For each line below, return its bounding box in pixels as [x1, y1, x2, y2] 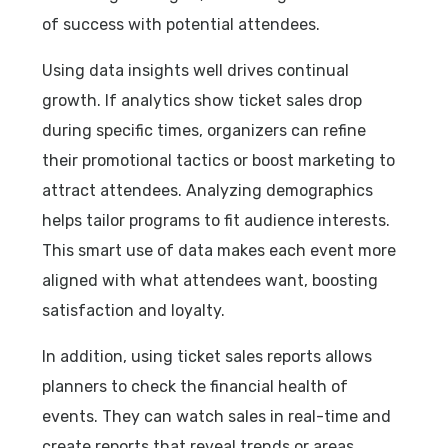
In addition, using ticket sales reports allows [42, 346, 373, 366]
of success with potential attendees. [42, 14, 321, 34]
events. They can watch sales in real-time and [42, 406, 392, 426]
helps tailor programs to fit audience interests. [42, 210, 391, 230]
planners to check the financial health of [42, 376, 349, 396]
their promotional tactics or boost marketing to [42, 150, 396, 170]
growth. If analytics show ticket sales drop [42, 90, 363, 110]
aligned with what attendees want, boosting [42, 270, 379, 290]
